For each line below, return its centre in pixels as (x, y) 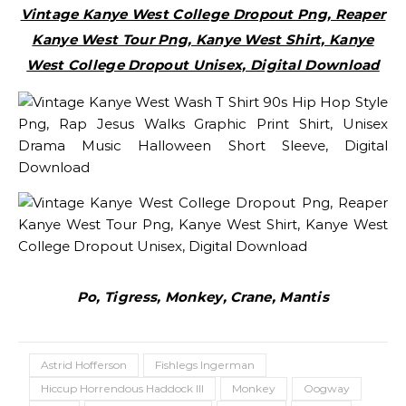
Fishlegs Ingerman (205, 365)
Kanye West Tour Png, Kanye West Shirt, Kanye (203, 39)
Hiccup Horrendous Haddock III (122, 388)
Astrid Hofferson (84, 365)
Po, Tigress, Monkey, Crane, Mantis (203, 297)
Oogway (327, 388)
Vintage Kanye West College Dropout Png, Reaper (203, 14)
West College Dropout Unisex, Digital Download (203, 65)
